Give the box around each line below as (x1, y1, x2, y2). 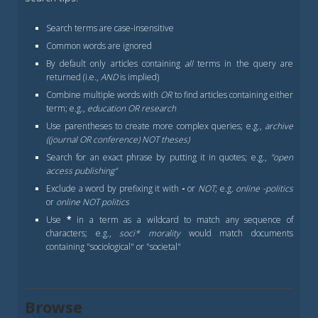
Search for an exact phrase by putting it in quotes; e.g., (46, 151, 270, 163)
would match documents (180, 227, 294, 239)
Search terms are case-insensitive (46, 22, 174, 34)
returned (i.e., (46, 71, 101, 83)
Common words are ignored (46, 40, 152, 52)
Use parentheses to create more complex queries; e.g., (46, 120, 265, 132)
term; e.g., (46, 102, 87, 114)
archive (265, 120, 293, 132)
